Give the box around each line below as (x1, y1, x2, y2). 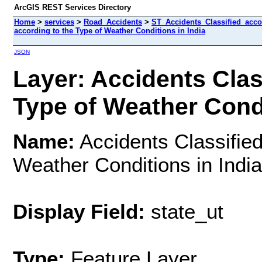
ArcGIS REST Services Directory (14, 3, 131, 12)
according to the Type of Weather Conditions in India (14, 26, 205, 35)
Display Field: (13, 199, 145, 223)
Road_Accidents (84, 18, 142, 26)
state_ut (145, 199, 223, 223)
